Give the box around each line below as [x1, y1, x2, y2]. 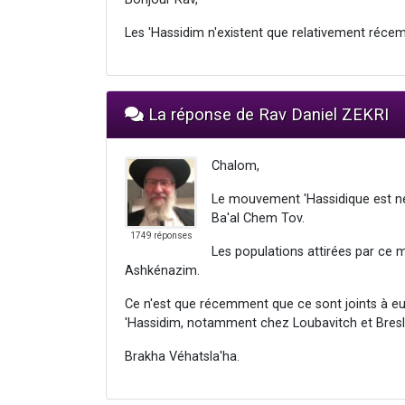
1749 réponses [129, 230, 193, 240]
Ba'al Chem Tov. [212, 210, 305, 226]
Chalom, [212, 157, 259, 174]
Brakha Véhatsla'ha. [125, 348, 240, 364]
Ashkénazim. [125, 262, 200, 278]
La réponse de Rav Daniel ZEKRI [144, 104, 389, 124]
